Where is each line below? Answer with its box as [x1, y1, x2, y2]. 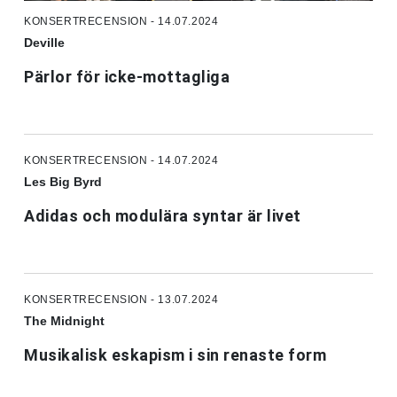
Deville [24, 35, 65, 50]
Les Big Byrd [24, 174, 102, 189]
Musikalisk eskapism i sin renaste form [24, 345, 326, 364]
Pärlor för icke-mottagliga [24, 66, 230, 86]
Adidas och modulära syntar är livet [24, 206, 301, 225]
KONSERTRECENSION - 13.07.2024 [24, 292, 219, 306]
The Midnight [24, 313, 105, 328]
